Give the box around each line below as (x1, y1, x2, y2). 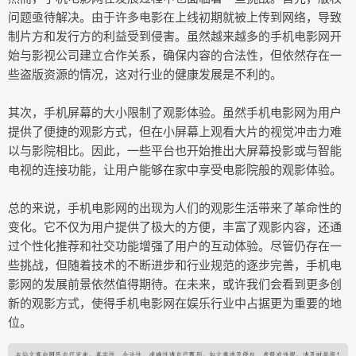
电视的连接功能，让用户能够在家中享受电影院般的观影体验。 (8, 161, 342, 177)
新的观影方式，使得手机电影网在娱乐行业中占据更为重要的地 (8, 295, 342, 311)
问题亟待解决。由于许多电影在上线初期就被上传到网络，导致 (8, 9, 342, 25)
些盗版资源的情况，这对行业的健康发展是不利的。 (8, 66, 282, 82)
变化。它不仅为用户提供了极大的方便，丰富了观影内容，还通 (8, 219, 342, 234)
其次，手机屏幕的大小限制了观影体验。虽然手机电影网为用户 (8, 104, 342, 120)
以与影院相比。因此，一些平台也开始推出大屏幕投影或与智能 (8, 142, 342, 158)
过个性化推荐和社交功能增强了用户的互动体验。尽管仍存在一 (8, 238, 342, 253)
